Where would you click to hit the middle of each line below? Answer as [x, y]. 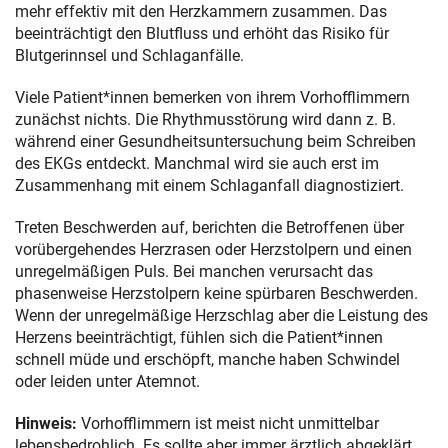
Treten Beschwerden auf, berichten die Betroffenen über [209, 227]
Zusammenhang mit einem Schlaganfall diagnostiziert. [209, 185]
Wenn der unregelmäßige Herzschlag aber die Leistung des [221, 315]
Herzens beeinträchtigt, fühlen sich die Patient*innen [199, 337]
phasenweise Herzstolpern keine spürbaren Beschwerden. [216, 293]
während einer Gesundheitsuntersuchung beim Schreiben [215, 141]
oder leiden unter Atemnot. [107, 381]
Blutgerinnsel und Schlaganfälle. [129, 55]
